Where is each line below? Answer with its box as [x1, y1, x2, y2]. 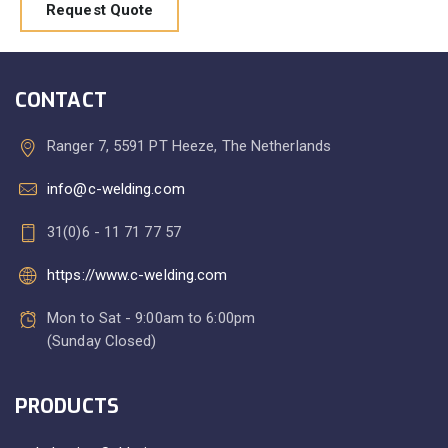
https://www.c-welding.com [47, 266, 228, 285]
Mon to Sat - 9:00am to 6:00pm [47, 309, 255, 328]
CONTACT [15, 87, 107, 115]
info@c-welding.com [47, 180, 185, 199]
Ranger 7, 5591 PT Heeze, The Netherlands [47, 137, 331, 156]
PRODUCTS [15, 393, 119, 421]
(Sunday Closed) [47, 332, 157, 351]
